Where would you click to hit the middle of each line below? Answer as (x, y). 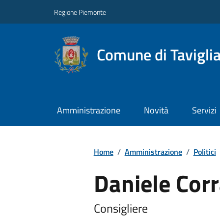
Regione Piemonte (80, 12)
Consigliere (121, 208)
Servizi (204, 110)
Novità (156, 110)
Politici (205, 151)
